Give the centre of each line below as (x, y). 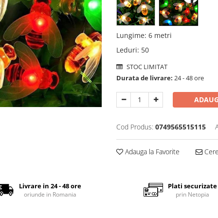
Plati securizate (192, 186)
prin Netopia (192, 194)
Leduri (127, 50)
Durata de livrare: (145, 78)
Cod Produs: (135, 127)
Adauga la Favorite (151, 152)
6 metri (160, 36)
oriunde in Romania (50, 194)
